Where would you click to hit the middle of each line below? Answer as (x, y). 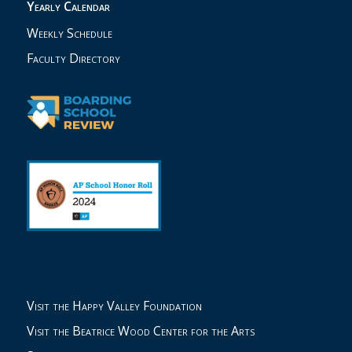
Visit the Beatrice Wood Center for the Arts (140, 330)
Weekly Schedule (69, 33)
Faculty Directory (73, 59)
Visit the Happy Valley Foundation (114, 305)
